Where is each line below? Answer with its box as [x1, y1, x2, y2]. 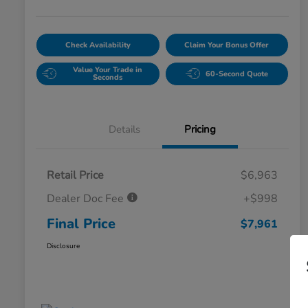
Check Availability [65, 39, 131, 50]
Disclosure [47, 241, 80, 251]
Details [109, 122, 140, 136]
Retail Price [47, 167, 104, 183]
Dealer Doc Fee [47, 190, 126, 206]
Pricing [184, 122, 216, 136]
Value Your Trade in [73, 65, 143, 76]
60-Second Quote [205, 68, 268, 79]
